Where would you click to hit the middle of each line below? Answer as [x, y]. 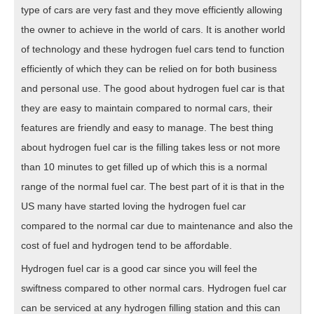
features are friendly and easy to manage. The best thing [147, 127]
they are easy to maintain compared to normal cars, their [147, 108]
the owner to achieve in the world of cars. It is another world [153, 29]
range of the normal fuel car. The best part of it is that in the [153, 186]
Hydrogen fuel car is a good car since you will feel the [139, 268]
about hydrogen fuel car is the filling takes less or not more [151, 147]
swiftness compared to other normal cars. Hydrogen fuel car [154, 288]
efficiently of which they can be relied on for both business [149, 68]
